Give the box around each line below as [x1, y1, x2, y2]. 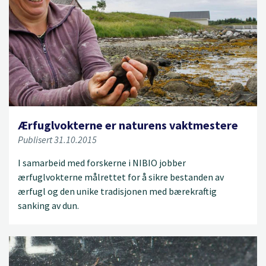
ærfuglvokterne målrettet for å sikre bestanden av [18, 171, 224, 183]
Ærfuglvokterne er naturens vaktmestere [18, 118, 238, 133]
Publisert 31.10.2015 [18, 134, 97, 146]
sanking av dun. [18, 199, 79, 212]
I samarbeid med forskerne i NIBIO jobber [18, 157, 186, 169]
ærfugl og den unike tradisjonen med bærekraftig [18, 185, 217, 198]
